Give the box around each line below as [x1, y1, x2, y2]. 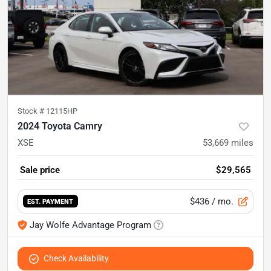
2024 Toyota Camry [18, 120, 102, 132]
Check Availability [44, 253, 109, 263]
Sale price [20, 164, 60, 175]
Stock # [18, 106, 46, 116]
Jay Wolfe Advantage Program [30, 219, 151, 230]
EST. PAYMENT [27, 197, 74, 206]
